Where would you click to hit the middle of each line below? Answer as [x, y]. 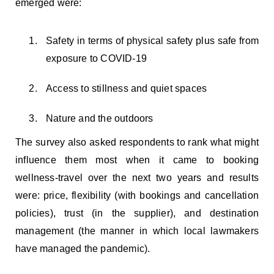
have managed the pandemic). [85, 249]
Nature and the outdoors [100, 118]
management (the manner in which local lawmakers [137, 231]
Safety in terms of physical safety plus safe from [152, 41]
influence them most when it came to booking [137, 160]
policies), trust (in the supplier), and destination [137, 213]
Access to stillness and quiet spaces [128, 88]
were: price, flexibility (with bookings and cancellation [137, 195]
